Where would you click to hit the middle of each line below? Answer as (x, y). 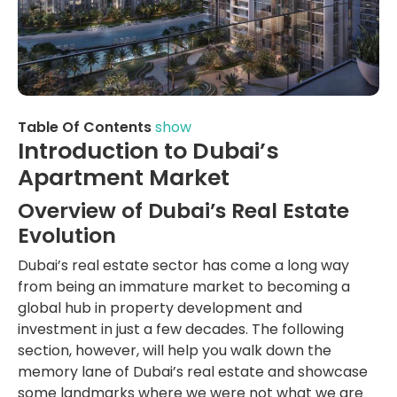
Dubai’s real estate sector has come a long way (183, 265)
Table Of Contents (85, 127)
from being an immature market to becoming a (184, 286)
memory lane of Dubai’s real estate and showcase (193, 371)
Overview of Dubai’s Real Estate (183, 210)
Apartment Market (124, 177)
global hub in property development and (160, 307)
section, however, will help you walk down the (175, 350)
